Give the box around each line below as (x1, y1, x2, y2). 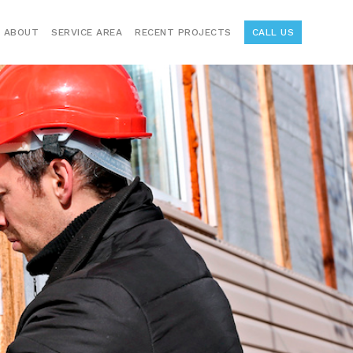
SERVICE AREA (51, 27, 122, 38)
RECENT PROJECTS (135, 27, 232, 38)
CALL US (251, 27, 294, 38)
